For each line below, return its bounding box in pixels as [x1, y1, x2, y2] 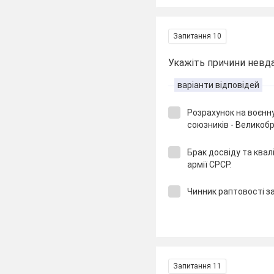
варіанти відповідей [177, 80, 260, 90]
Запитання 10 [173, 32, 222, 40]
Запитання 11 [173, 261, 222, 270]
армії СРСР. [187, 159, 232, 169]
